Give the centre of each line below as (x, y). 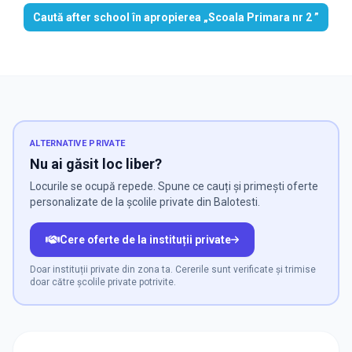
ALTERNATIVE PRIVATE (78, 144)
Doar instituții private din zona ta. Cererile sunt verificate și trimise (173, 270)
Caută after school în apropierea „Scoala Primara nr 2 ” (176, 18)
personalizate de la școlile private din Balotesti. (145, 202)
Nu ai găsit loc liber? (96, 164)
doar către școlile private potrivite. (103, 282)
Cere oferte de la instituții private (145, 240)
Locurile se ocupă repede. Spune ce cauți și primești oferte (174, 187)
